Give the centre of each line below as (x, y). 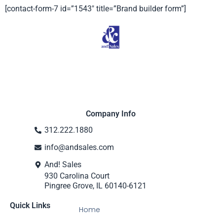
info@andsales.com (79, 147)
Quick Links (30, 205)
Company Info (110, 114)
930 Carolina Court (77, 176)
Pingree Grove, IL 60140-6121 (95, 186)
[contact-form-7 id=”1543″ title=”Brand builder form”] (95, 9)
